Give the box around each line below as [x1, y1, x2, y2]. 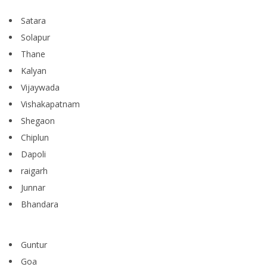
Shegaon [21, 115, 55, 127]
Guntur [21, 239, 47, 251]
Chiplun [21, 132, 49, 144]
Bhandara [21, 198, 58, 210]
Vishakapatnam [21, 98, 80, 110]
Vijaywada [21, 82, 60, 94]
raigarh [21, 165, 48, 177]
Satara [21, 15, 46, 27]
